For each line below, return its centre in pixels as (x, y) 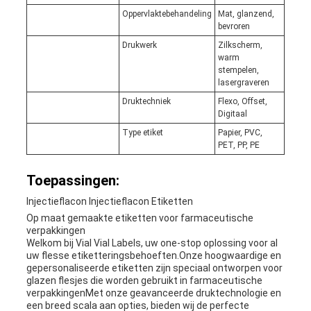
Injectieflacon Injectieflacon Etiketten (109, 202)
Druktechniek (146, 102)
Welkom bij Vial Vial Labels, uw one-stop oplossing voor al (152, 243)
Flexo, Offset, (242, 102)
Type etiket (142, 133)
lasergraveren (243, 83)
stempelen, (238, 70)
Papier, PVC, (240, 133)
